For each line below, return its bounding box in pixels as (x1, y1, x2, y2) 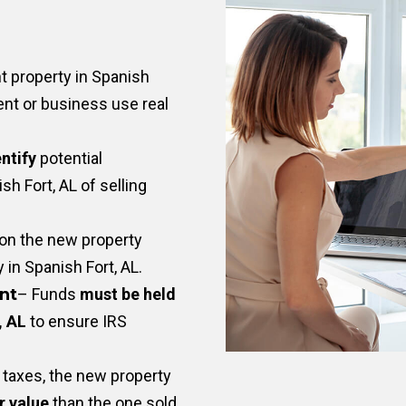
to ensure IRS (26, 312, 127, 331)
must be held (80, 285, 176, 304)
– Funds (17, 285, 80, 304)
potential (36, 149, 102, 168)
